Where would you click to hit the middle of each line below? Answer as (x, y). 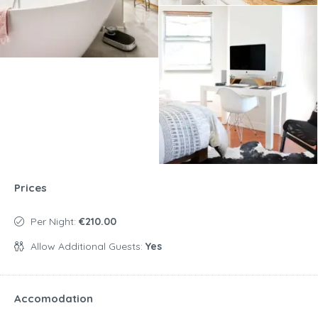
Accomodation (54, 299)
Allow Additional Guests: (88, 247)
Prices (31, 188)
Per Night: (55, 222)
